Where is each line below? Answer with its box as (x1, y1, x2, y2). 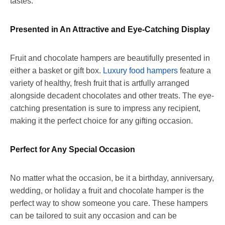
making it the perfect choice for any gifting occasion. (10, 117, 193, 126)
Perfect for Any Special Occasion (10, 145, 135, 154)
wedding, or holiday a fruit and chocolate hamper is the (10, 186, 204, 195)
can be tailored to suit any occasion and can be (10, 211, 177, 220)
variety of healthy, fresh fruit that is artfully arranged (10, 79, 189, 88)
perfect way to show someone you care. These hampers (10, 199, 208, 208)
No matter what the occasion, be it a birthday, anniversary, (10, 174, 214, 183)
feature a (178, 66, 211, 75)
